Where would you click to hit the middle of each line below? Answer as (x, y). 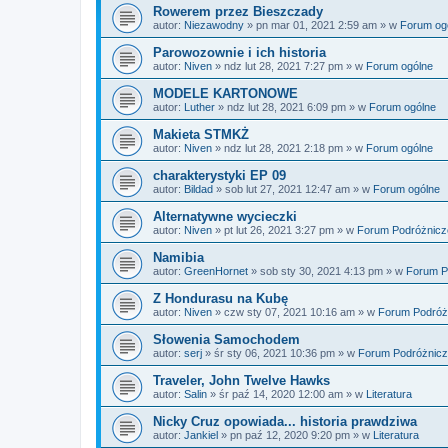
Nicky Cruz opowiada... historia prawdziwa (285, 421)
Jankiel (201, 435)
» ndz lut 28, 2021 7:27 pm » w (289, 66)
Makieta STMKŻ (201, 134)
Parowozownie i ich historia (239, 52)
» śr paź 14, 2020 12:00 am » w (286, 394)
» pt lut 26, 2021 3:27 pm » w (284, 230)
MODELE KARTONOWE (225, 93)
